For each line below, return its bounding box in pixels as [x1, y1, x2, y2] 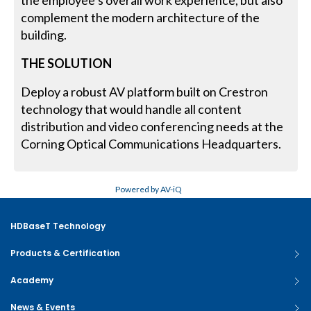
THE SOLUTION [21, 56, 112, 72]
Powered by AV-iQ [115, 184, 183, 195]
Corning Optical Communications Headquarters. [21, 136, 282, 152]
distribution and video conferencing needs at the [21, 119, 284, 135]
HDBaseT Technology [10, 220, 106, 233]
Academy [10, 274, 53, 287]
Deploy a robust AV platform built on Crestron [21, 84, 269, 100]
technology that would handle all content [21, 101, 242, 117]
